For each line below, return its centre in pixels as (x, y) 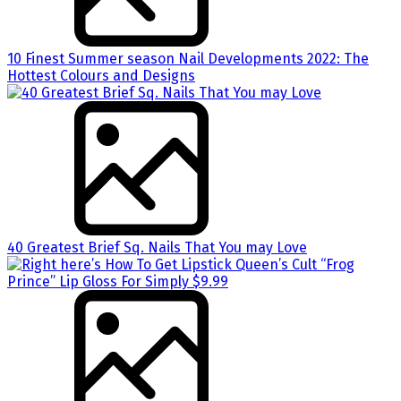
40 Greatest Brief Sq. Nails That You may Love (157, 247)
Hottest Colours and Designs (101, 75)
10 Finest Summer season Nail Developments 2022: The (188, 58)
